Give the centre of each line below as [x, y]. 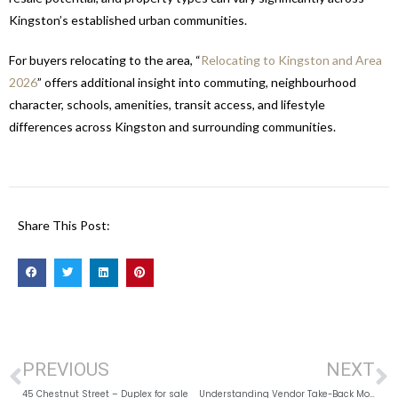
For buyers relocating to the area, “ [105, 60]
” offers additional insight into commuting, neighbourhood [197, 83]
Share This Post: [64, 226]
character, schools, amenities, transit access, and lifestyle [167, 105]
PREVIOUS [66, 369]
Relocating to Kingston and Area [291, 60]
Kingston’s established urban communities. [128, 20]
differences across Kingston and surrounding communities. [172, 127]
